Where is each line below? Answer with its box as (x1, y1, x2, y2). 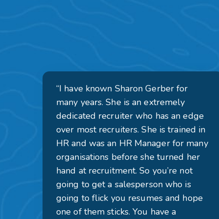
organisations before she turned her (56, 151, 200, 163)
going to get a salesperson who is (56, 178, 191, 190)
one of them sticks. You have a (56, 206, 176, 218)
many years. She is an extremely (56, 96, 185, 108)
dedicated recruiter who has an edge (56, 110, 204, 122)
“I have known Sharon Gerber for (56, 83, 188, 94)
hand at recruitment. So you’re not (56, 165, 193, 176)
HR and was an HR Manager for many (56, 137, 208, 149)
